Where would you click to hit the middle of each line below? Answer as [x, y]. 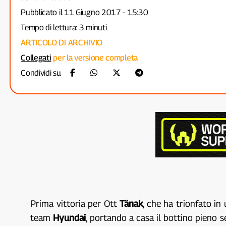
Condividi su [42, 73]
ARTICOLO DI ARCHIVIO [62, 43]
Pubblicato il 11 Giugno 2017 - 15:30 [84, 12]
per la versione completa [94, 58]
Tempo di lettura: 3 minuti [64, 27]
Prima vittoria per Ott [75, 204]
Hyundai [70, 218]
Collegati [36, 58]
